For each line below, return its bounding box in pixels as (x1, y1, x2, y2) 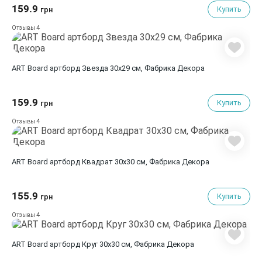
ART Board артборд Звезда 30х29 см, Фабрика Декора (82, 64, 205, 73)
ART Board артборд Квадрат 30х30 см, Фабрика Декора (50, 157, 209, 166)
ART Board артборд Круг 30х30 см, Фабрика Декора (12, 240, 194, 249)
